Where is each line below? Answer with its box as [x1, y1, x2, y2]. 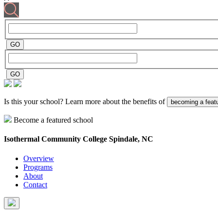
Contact [23, 180, 47, 189]
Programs [23, 163, 53, 171]
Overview [23, 154, 54, 163]
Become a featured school [14, 116, 93, 125]
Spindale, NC [109, 135, 153, 144]
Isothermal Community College [4, 135, 109, 144]
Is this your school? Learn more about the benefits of [4, 97, 167, 106]
